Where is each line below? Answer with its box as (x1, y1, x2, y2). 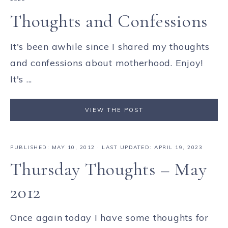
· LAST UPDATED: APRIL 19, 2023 (95, 144, 203, 151)
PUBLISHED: (10, 144, 52, 151)
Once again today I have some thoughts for (10, 212, 209, 224)
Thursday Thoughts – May (10, 158, 207, 181)
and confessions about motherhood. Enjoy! (10, 57, 206, 69)
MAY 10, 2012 (51, 144, 95, 151)
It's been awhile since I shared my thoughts (10, 41, 210, 52)
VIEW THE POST (84, 106, 144, 113)
